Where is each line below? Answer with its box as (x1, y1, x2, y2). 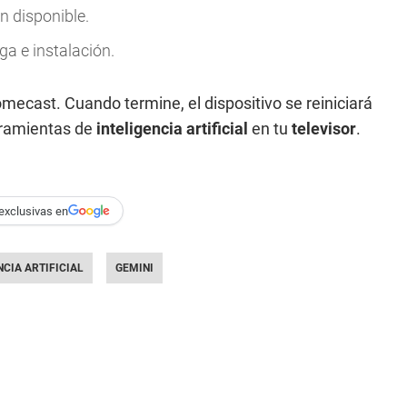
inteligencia (96, 119, 183, 138)
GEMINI (115, 262, 154, 274)
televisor (292, 119, 356, 138)
